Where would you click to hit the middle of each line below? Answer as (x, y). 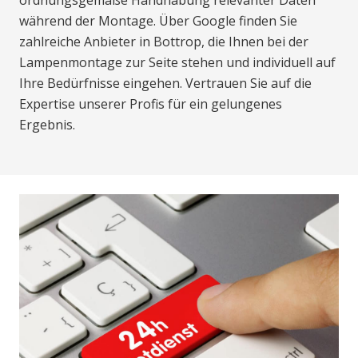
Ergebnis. (47, 125)
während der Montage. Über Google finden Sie (158, 21)
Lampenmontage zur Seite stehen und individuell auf (177, 63)
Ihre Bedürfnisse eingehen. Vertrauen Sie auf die (165, 84)
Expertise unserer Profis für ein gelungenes (151, 104)
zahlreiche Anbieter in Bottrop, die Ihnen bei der (164, 42)
